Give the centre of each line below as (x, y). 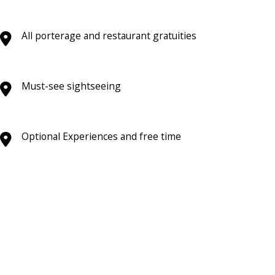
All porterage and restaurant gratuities (109, 35)
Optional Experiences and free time (101, 136)
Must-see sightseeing (71, 86)
